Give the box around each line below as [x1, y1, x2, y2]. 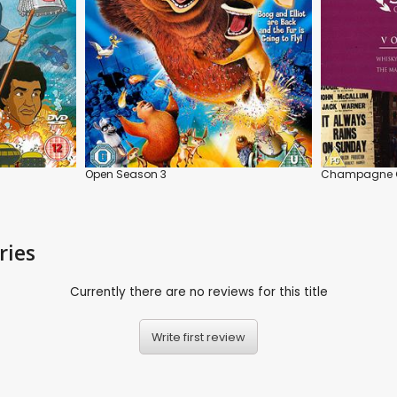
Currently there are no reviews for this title [69, 284, 328, 301]
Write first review [152, 329, 245, 345]
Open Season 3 [85, 166, 167, 182]
